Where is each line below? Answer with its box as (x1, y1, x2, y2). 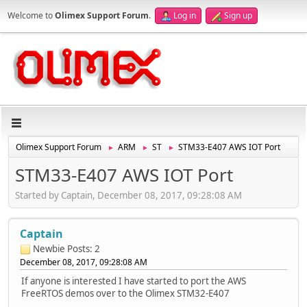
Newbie (33, 242, 65, 255)
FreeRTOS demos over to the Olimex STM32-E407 (21, 286, 230, 299)
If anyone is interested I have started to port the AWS (21, 274, 246, 287)
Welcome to (8, 10, 55, 21)
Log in (173, 10, 196, 21)
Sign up (224, 10, 252, 21)
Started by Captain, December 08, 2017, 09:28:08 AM (15, 188, 242, 201)
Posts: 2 (67, 242, 100, 255)
